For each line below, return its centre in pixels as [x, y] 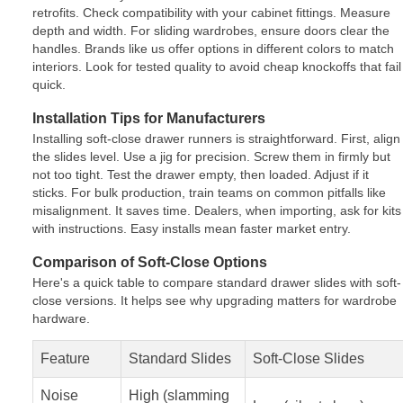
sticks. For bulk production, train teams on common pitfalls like [209, 192]
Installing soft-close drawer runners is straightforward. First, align [216, 138]
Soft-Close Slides [309, 358]
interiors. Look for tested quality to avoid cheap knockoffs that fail [217, 66]
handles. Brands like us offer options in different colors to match [213, 48]
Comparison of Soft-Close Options [150, 262]
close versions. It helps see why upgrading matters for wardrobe [215, 300]
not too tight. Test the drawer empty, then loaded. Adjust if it [201, 174]
